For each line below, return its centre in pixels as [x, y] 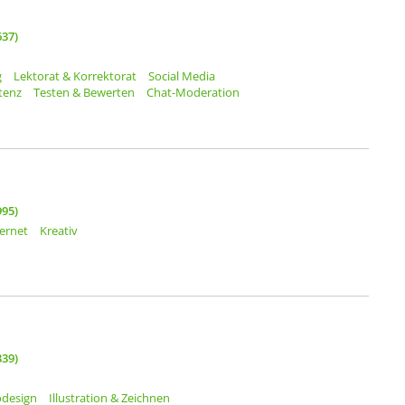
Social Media [182, 76]
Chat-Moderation [193, 93]
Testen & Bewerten [84, 93]
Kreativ [59, 231]
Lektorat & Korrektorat [75, 76]
